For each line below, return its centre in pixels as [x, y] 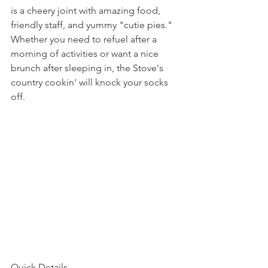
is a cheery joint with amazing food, [87, 10]
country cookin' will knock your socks [91, 82]
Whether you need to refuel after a [85, 39]
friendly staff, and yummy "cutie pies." [94, 25]
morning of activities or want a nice [86, 54]
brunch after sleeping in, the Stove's [88, 68]
